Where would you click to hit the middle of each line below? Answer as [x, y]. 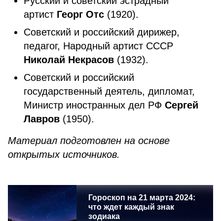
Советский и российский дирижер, [102, 32]
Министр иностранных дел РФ [94, 105]
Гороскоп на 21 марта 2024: [142, 198]
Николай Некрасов [69, 60]
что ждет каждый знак [131, 207]
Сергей [182, 105]
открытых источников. [65, 154]
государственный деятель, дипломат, [109, 91]
